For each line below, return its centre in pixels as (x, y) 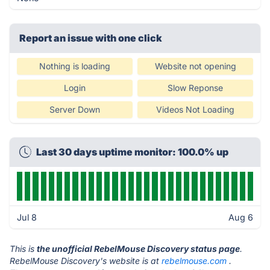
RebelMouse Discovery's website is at (86, 261)
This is (23, 249)
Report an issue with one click (91, 38)
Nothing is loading (75, 66)
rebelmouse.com (194, 261)
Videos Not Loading (195, 109)
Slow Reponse (195, 88)
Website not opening (195, 66)
